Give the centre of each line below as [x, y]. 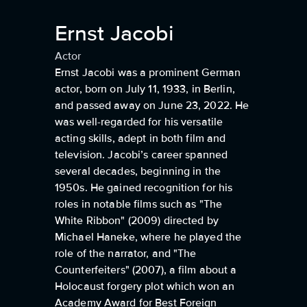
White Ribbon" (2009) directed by [137, 221]
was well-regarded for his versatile [139, 122]
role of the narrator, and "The [126, 254]
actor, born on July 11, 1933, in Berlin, [145, 89]
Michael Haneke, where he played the [148, 237]
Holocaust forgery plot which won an [145, 286]
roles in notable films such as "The [139, 204]
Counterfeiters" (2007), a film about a [146, 270]
